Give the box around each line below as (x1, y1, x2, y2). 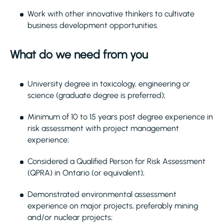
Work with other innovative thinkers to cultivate (27, 9, 194, 18)
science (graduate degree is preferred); (27, 90, 165, 100)
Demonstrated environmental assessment (27, 189, 176, 199)
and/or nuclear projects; (27, 212, 112, 222)
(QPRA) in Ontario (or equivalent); (27, 168, 144, 177)
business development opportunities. (27, 20, 158, 30)
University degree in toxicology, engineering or (27, 79, 190, 88)
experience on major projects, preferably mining (27, 201, 198, 210)
